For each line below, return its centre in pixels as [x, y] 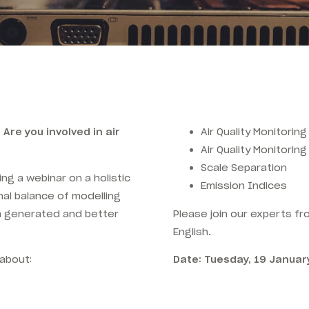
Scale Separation [244, 168]
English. [192, 231]
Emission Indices [244, 186]
